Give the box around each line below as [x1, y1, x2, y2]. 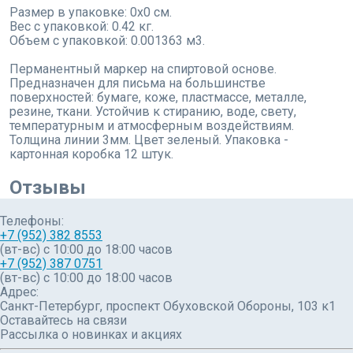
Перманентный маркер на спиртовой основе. [9, 61, 277, 77]
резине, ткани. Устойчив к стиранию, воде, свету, [9, 104, 296, 120]
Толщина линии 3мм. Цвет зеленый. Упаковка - [9, 132, 288, 148]
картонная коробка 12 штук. [9, 147, 173, 162]
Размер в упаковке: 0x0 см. [9, 5, 172, 20]
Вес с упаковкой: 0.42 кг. [9, 19, 154, 35]
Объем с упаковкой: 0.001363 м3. [9, 33, 205, 49]
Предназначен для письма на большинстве [9, 76, 266, 91]
